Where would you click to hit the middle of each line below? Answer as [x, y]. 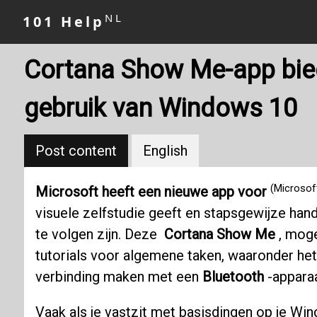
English [165, 151]
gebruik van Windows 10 [160, 108]
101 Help [64, 22]
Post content [76, 151]
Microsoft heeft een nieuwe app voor [152, 192]
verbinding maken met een [119, 277]
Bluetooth [233, 277]
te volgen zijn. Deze [99, 235]
